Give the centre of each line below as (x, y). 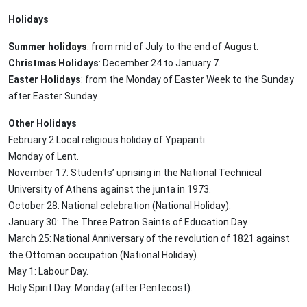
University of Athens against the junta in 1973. (110, 189)
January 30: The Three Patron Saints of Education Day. (128, 222)
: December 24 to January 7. (160, 63)
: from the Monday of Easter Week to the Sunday (187, 80)
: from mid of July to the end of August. (173, 47)
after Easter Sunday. (53, 96)
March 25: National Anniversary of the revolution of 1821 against (149, 239)
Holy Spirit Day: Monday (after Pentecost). (100, 288)
